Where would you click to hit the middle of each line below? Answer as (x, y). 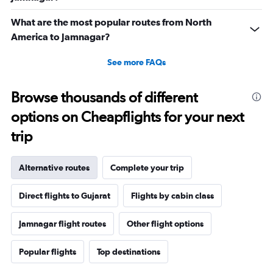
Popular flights (48, 252)
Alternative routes (54, 168)
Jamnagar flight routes (62, 224)
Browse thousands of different (104, 97)
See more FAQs (136, 62)
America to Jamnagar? (61, 37)
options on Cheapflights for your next (127, 117)
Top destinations (129, 252)
